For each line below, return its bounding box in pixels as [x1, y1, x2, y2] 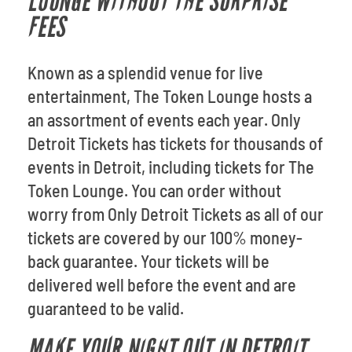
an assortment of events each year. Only [27, 109, 301, 130]
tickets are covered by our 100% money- [27, 227, 302, 247]
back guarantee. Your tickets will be [27, 251, 269, 271]
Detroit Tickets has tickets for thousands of [27, 133, 323, 153]
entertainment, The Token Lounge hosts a [27, 86, 312, 106]
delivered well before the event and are [27, 274, 296, 295]
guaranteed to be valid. [27, 298, 184, 318]
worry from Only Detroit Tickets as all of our [27, 203, 324, 224]
